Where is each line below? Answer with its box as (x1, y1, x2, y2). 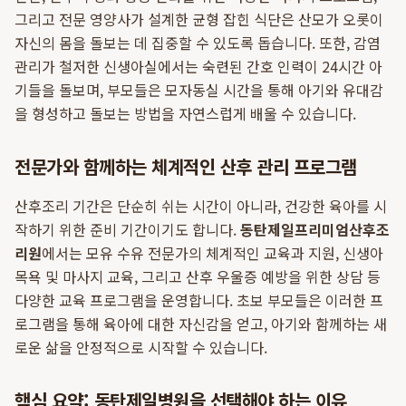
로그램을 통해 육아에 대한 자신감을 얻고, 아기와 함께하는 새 (14, 313, 387, 334)
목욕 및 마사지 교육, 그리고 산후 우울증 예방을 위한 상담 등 (14, 266, 381, 287)
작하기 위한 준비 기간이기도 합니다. (14, 218, 240, 240)
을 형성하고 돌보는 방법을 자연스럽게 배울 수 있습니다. (14, 102, 356, 124)
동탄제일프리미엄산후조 (240, 218, 390, 240)
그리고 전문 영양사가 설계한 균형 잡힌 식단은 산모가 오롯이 (14, 8, 383, 30)
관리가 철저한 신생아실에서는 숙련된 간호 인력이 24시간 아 (14, 55, 382, 77)
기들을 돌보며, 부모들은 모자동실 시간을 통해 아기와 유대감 (14, 79, 383, 101)
